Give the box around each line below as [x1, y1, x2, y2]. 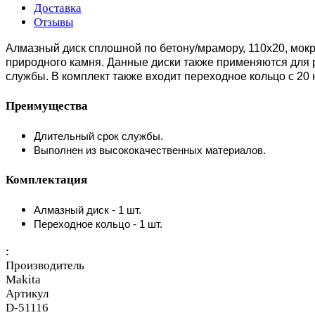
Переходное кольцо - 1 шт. [34, 218, 162, 230]
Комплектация [6, 173, 87, 187]
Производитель [6, 258, 84, 272]
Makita [6, 272, 41, 286]
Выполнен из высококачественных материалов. [34, 144, 269, 156]
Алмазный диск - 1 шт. [34, 204, 141, 216]
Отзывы [34, 15, 73, 29]
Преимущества [6, 99, 88, 113]
